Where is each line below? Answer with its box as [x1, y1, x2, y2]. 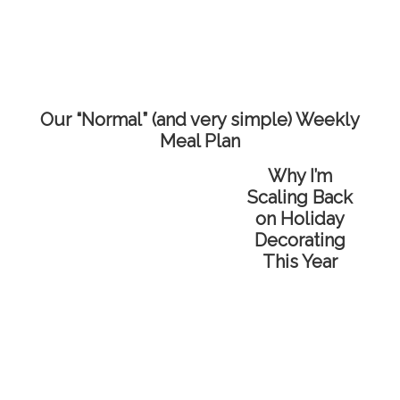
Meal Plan [160, 129, 240, 152]
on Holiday [255, 207, 345, 229]
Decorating [254, 229, 346, 251]
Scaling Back [247, 186, 353, 208]
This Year [262, 250, 337, 272]
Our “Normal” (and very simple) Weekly [40, 108, 360, 130]
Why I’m [268, 164, 332, 187]
